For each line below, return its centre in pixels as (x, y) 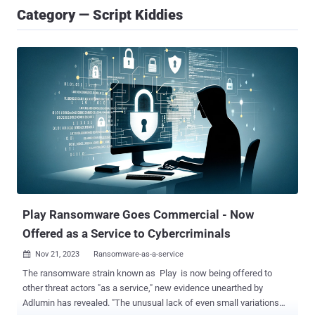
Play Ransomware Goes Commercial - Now (138, 215)
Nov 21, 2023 (57, 255)
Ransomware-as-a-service (139, 255)
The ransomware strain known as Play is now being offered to (147, 274)
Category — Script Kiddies (100, 15)
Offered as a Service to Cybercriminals (127, 234)
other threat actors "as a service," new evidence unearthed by (143, 288)
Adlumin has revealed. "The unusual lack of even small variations (67, 303)
